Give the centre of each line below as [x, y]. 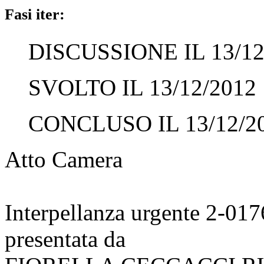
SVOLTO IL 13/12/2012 [142, 87]
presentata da [65, 239]
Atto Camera [64, 159]
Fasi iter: [35, 14]
